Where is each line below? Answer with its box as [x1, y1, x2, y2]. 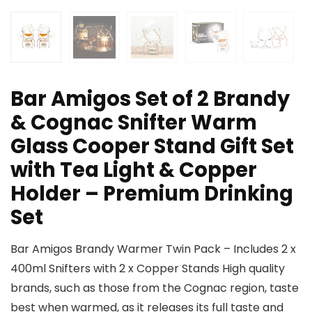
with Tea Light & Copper [10, 156, 257, 185]
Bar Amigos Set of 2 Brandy [10, 85, 290, 114]
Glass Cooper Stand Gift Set [10, 132, 294, 161]
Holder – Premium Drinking [10, 180, 293, 208]
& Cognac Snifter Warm [10, 109, 257, 137]
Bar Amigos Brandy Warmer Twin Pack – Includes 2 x [10, 241, 296, 258]
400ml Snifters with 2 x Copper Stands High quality [10, 260, 285, 277]
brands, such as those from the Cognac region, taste [10, 280, 299, 297]
